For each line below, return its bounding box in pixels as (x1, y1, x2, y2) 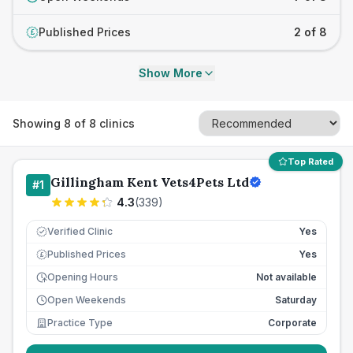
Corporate (268, 317, 317, 329)
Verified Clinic (47, 225, 113, 237)
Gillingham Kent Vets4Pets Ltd (50, 174, 249, 190)
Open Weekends (47, 294, 126, 306)
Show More (138, 66, 203, 80)
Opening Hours (47, 271, 118, 283)
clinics (96, 116, 135, 130)
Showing (13, 116, 64, 130)
